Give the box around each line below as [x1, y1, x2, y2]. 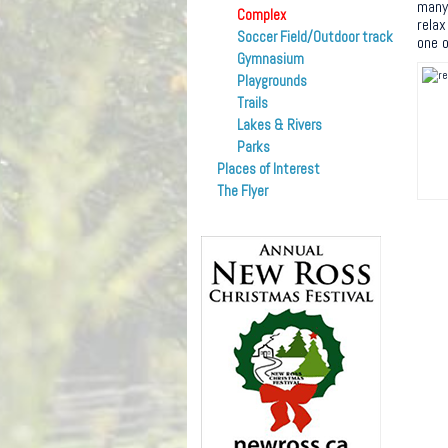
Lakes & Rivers [237, 116, 322, 134]
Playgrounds [237, 72, 307, 90]
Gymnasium [237, 50, 304, 68]
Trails [237, 94, 268, 112]
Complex [237, 6, 286, 24]
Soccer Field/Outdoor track [237, 28, 393, 46]
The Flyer [217, 182, 268, 200]
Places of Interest [217, 160, 320, 178]
